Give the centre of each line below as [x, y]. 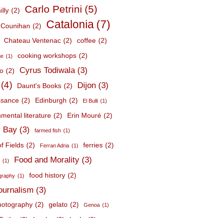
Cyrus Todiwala [47, 70]
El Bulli [91, 101]
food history [47, 175]
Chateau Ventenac [33, 40]
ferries [93, 145]
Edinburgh [51, 100]
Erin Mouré [84, 115]
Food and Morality [47, 160]
